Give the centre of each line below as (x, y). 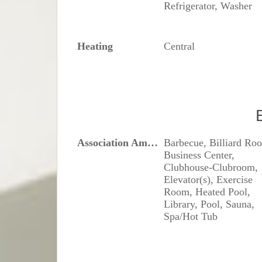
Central (180, 46)
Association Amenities (153, 142)
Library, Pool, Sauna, (209, 204)
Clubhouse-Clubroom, (211, 167)
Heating (95, 46)
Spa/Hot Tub (191, 216)
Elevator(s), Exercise (208, 179)
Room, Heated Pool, (207, 192)
